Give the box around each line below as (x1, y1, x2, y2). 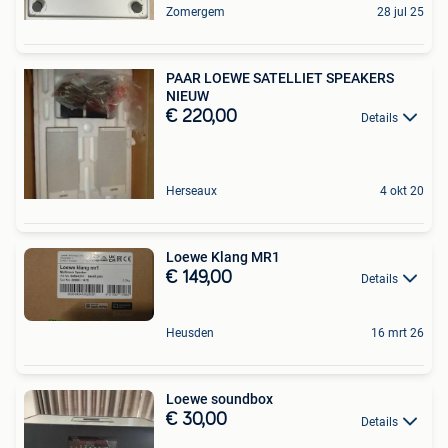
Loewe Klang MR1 (166, 249, 280, 265)
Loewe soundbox (166, 391, 273, 408)
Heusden (166, 326, 214, 341)
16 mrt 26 (371, 326, 424, 341)
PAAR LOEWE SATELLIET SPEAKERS (166, 70, 394, 86)
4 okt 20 (380, 184, 424, 198)
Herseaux (166, 184, 217, 198)
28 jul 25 (377, 5, 424, 19)
